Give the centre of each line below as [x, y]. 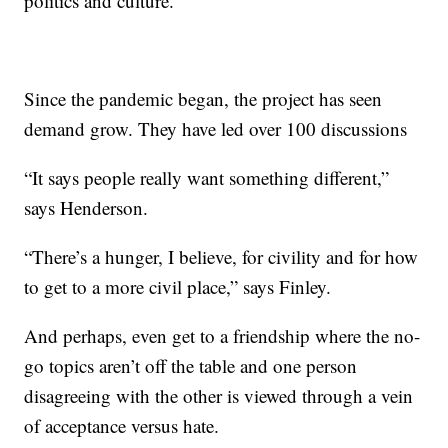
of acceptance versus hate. [122, 425]
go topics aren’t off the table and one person [191, 365]
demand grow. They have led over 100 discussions [216, 128]
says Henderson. [86, 207]
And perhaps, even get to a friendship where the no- [222, 335]
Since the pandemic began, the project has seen [203, 98]
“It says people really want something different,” [207, 177]
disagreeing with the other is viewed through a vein [219, 395]
